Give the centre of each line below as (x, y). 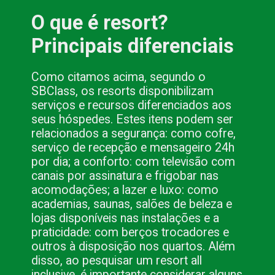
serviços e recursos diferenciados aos (132, 106)
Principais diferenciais (133, 46)
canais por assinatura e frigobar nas (125, 176)
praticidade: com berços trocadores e (130, 233)
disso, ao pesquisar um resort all (117, 261)
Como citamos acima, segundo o (119, 77)
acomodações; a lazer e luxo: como (125, 190)
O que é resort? (100, 22)
